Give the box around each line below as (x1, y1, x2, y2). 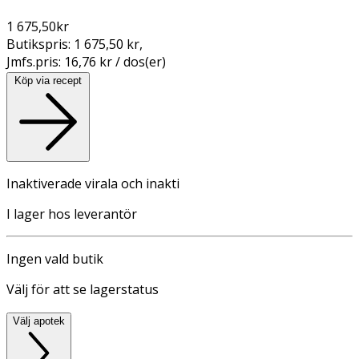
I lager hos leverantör (6, 204, 137, 223)
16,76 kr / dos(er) (64, 52, 166, 71)
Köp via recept (14, 74, 82, 87)
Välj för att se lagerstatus (6, 280, 159, 298)
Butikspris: (6, 34, 74, 53)
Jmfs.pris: (6, 52, 64, 71)
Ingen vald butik (6, 249, 103, 268)
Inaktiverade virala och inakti (6, 174, 179, 192)
